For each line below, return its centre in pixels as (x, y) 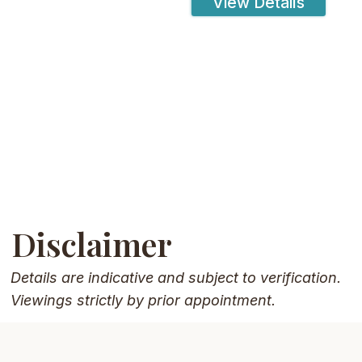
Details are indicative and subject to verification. (176, 278)
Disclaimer (91, 243)
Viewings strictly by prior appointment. (143, 301)
